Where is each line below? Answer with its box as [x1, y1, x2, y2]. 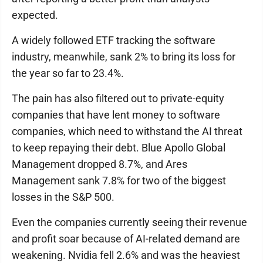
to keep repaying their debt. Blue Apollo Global [12, 141, 225, 154]
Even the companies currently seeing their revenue [12, 216, 247, 228]
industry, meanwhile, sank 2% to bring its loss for [12, 50, 235, 63]
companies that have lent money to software [12, 109, 220, 121]
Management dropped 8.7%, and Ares [12, 158, 187, 170]
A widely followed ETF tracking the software [12, 34, 215, 46]
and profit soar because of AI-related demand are [12, 232, 240, 245]
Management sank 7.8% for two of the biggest [12, 174, 226, 187]
